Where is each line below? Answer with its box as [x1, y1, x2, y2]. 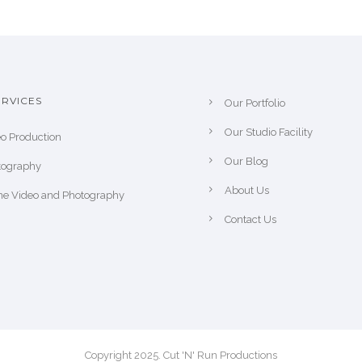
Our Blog [225, 155, 268, 167]
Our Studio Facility [225, 126, 313, 138]
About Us [225, 184, 269, 196]
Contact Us [225, 213, 276, 225]
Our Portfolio [225, 97, 285, 109]
